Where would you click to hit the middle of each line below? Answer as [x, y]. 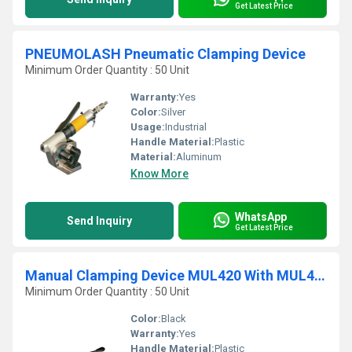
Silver [173, 112]
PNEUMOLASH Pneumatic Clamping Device [165, 54]
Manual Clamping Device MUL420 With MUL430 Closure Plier [320, 275]
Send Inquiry [99, 221]
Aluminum [199, 157]
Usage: [148, 127]
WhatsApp [261, 216]
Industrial [186, 127]
